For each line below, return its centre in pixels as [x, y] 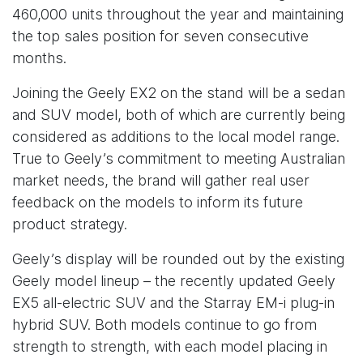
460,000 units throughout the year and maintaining [178, 14]
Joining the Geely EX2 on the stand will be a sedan [179, 93]
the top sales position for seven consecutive [160, 36]
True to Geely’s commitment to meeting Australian [179, 158]
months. [39, 58]
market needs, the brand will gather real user [161, 180]
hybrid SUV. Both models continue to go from [164, 325]
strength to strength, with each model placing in [170, 346]
